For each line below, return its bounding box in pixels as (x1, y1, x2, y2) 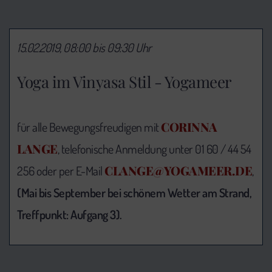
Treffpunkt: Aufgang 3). (17, 206, 122, 222)
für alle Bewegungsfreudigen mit (17, 118, 161, 135)
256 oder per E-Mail (17, 162, 104, 178)
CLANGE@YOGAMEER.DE (104, 161, 252, 178)
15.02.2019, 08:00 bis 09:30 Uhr (17, 39, 152, 55)
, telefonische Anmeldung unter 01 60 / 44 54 (57, 140, 251, 157)
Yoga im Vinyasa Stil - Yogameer (17, 70, 232, 92)
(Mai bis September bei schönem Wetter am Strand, (17, 184, 251, 200)
